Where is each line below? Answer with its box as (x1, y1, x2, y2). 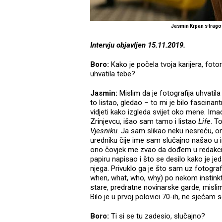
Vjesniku (90, 126, 117, 136)
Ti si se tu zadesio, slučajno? (109, 212, 205, 221)
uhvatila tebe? (90, 69, 135, 79)
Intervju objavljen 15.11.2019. (90, 41, 185, 50)
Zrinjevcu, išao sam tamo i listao (90, 117, 198, 126)
